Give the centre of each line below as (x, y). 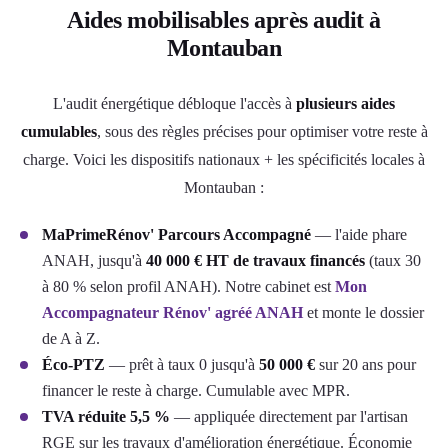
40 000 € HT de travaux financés (255, 260)
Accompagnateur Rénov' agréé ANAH (172, 312)
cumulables (58, 131)
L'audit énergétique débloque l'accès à (174, 103)
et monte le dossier (363, 312)
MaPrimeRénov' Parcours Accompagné (176, 234)
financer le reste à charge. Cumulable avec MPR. (196, 390)
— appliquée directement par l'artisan (289, 416)
